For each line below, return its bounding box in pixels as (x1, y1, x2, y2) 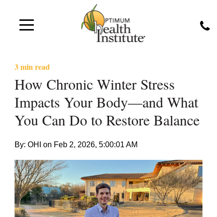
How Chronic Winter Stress (15, 74, 175, 93)
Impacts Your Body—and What (15, 92, 198, 111)
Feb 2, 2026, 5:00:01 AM (54, 140, 138, 149)
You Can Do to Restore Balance (15, 110, 200, 129)
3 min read (15, 61, 50, 72)
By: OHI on (15, 140, 54, 149)
